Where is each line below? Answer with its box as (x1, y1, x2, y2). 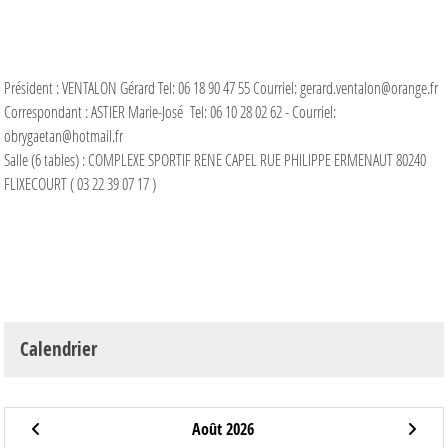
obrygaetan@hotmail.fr (4, 124, 123, 146)
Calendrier (20, 335, 97, 362)
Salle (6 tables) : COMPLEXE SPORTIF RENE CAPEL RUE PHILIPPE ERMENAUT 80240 (4, 148, 426, 170)
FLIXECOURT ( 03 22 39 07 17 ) (4, 172, 156, 194)
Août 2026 (192, 417, 254, 440)
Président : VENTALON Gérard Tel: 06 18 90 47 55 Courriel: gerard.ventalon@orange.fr (4, 76, 438, 98)
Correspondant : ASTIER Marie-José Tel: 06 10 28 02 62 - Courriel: (4, 100, 336, 122)
